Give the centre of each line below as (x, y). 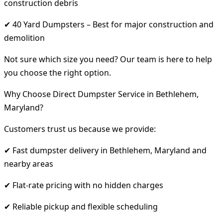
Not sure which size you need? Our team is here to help (108, 59)
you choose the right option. (57, 72)
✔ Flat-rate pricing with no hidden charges (84, 185)
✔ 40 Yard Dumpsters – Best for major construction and (109, 24)
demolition (24, 38)
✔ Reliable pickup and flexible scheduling (81, 206)
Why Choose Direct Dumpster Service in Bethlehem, (101, 94)
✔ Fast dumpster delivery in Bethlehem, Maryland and (105, 150)
